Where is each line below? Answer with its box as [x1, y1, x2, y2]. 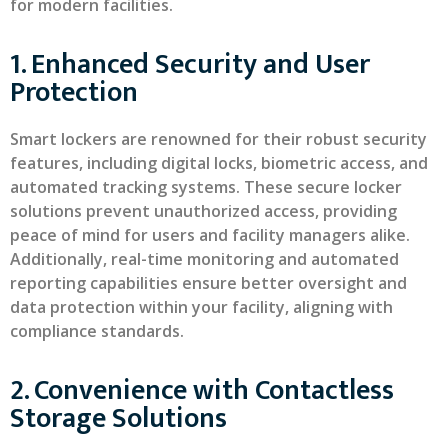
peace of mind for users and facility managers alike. [10, 223, 410, 246]
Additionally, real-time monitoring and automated [10, 247, 399, 270]
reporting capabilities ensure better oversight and [10, 271, 407, 294]
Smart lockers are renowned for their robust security [10, 127, 427, 150]
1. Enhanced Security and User [10, 40, 370, 88]
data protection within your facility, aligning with [10, 295, 393, 318]
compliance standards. [10, 319, 184, 342]
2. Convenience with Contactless [10, 367, 394, 415]
